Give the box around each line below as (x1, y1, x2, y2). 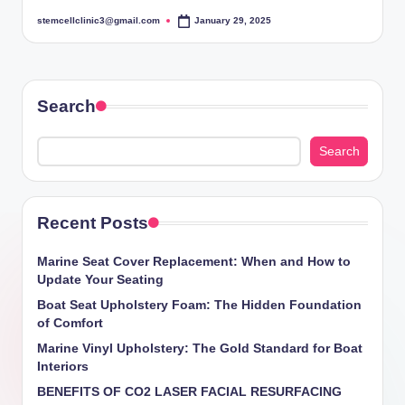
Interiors (37, 360, 89, 374)
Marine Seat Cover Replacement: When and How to (37, 255, 351, 269)
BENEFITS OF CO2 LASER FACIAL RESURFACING (37, 385, 342, 400)
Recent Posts (37, 213, 148, 233)
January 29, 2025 (194, 15, 272, 26)
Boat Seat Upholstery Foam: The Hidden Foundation (37, 298, 362, 313)
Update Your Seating (37, 273, 164, 287)
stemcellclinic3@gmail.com (37, 14, 160, 25)
